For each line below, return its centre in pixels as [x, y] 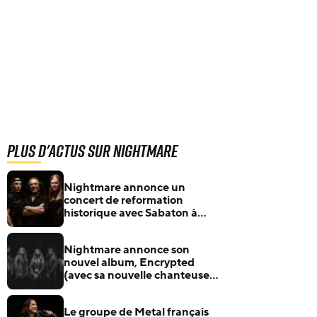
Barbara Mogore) [109, 288]
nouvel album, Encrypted [129, 263]
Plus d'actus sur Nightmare [92, 151]
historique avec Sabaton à [131, 213]
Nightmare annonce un [125, 188]
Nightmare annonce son [127, 250]
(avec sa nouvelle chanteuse [137, 275]
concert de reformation [123, 200]
